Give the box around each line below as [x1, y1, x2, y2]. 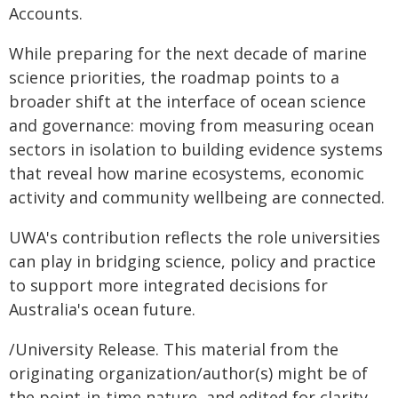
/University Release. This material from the [9, 338, 338, 360]
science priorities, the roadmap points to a [9, 67, 339, 88]
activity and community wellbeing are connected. [9, 187, 385, 208]
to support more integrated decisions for [9, 275, 328, 296]
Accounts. [9, 3, 83, 24]
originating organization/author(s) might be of [9, 362, 368, 384]
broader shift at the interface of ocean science [9, 91, 366, 112]
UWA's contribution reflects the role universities [9, 227, 380, 248]
